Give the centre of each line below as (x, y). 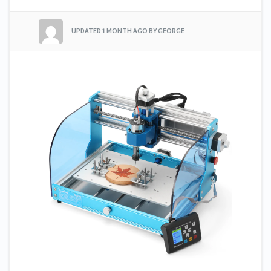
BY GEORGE (167, 30)
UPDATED (87, 30)
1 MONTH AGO (125, 30)
